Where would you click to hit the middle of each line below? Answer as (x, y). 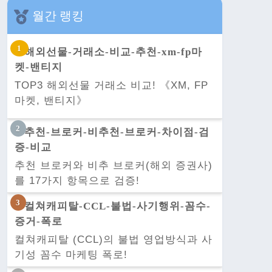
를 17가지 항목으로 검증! (77, 180)
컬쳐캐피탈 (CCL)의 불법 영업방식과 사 (114, 239)
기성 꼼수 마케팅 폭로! (71, 254)
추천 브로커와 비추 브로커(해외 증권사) (114, 165)
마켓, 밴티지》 (51, 100)
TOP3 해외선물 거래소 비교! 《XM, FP (111, 85)
